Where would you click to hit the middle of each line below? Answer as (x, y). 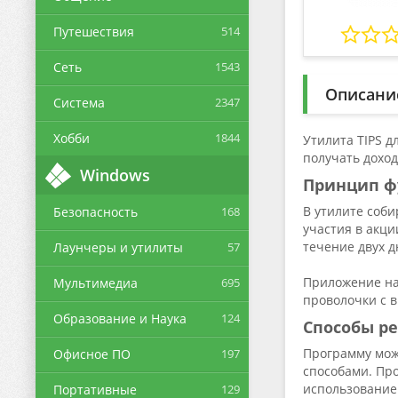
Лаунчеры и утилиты (118, 247)
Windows (115, 175)
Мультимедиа (96, 283)
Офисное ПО (92, 354)
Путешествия (94, 32)
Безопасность (96, 212)
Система (79, 103)
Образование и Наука (120, 318)
